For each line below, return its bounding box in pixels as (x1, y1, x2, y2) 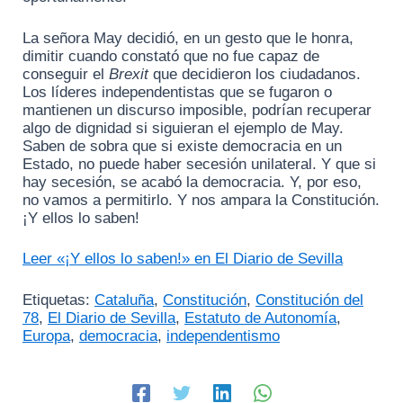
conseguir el (22, 65, 109, 83)
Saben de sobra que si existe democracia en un (22, 137, 342, 155)
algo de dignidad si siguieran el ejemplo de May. (22, 119, 344, 137)
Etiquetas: (22, 291, 94, 309)
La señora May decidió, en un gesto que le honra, (22, 29, 354, 47)
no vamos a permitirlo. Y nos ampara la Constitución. (22, 191, 380, 209)
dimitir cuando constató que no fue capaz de (22, 47, 319, 65)
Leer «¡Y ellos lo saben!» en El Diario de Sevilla (22, 250, 343, 268)
